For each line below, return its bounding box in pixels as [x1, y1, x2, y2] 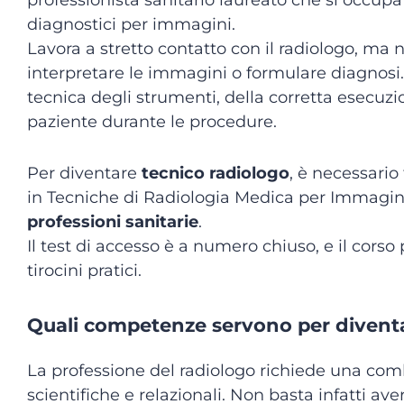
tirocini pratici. [27, 261, 142, 280]
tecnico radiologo [142, 163, 289, 183]
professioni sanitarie [27, 212, 198, 232]
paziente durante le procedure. [27, 112, 277, 132]
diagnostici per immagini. [27, 14, 235, 34]
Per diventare [27, 163, 142, 183]
